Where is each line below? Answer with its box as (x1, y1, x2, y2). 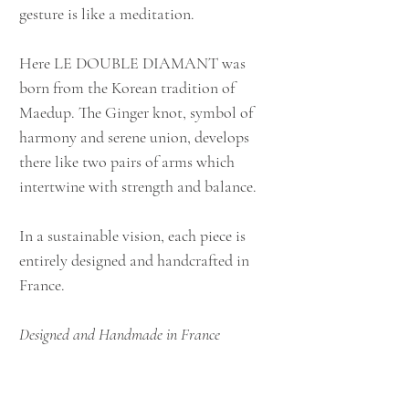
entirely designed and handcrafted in (19, 250, 249, 271)
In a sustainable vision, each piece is (19, 225, 246, 246)
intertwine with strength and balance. (19, 176, 257, 197)
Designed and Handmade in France (19, 324, 220, 345)
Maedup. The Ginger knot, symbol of (19, 102, 253, 123)
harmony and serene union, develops (19, 127, 249, 148)
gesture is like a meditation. (19, 4, 194, 25)
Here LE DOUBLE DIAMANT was (19, 53, 246, 74)
